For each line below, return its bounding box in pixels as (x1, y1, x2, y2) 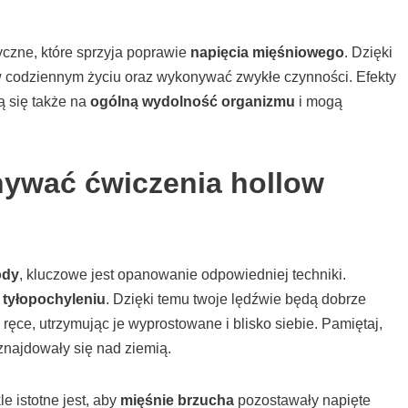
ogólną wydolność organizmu (90, 94, 295, 110)
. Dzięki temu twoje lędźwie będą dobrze (106, 291, 366, 308)
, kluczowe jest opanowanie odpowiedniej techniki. (19, 267, 346, 283)
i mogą (295, 94, 342, 110)
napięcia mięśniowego (190, 45, 344, 61)
